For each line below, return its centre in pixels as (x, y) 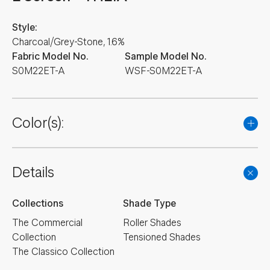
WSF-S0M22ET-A (164, 71)
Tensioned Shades (162, 237)
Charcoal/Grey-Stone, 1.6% (68, 42)
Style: (24, 27)
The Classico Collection (63, 252)
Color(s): (38, 123)
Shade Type (149, 203)
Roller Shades (152, 223)
